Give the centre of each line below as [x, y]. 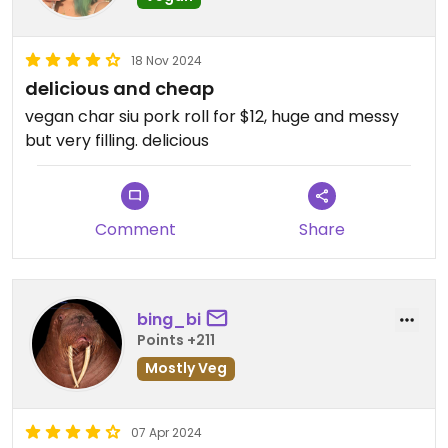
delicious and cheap [119, 89]
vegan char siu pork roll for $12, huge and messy [212, 117]
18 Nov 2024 [166, 61]
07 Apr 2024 [166, 433]
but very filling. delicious [117, 141]
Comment [135, 230]
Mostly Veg [186, 367]
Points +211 [176, 339]
